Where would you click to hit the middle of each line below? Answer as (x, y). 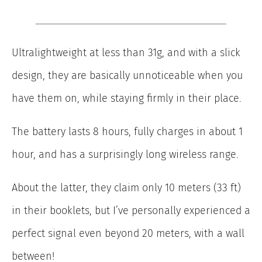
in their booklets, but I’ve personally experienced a (131, 211)
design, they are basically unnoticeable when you (127, 76)
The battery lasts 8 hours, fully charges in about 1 (127, 132)
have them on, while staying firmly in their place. (127, 99)
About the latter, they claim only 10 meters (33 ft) (126, 188)
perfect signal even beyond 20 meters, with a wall (128, 234)
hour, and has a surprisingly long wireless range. (125, 155)
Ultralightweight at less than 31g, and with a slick (126, 53)
